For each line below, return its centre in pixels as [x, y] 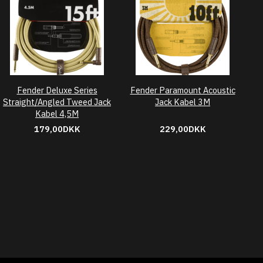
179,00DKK [57, 129]
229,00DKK [183, 129]
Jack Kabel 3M [183, 102]
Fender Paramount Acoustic [183, 90]
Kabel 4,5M [57, 114]
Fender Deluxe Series [57, 90]
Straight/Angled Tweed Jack [57, 102]
